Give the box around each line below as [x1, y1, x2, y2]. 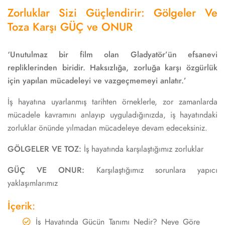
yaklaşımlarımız [8, 178, 58, 189]
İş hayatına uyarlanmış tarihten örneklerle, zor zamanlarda [8, 96, 217, 107]
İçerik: [8, 199, 35, 213]
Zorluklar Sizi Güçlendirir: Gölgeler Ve [8, 5, 217, 21]
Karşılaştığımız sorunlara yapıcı [84, 165, 218, 176]
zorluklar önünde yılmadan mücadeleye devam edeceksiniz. [8, 123, 207, 134]
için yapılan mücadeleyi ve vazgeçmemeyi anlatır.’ [8, 75, 186, 86]
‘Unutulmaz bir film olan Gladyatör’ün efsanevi [8, 49, 217, 60]
